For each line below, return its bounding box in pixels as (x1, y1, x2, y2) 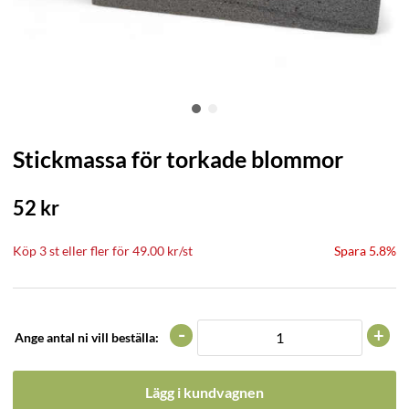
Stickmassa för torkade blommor (13, 144, 343, 173)
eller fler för (59, 242, 132, 258)
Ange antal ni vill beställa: (15, 330, 159, 346)
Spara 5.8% (334, 242, 396, 258)
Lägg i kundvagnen (145, 383, 264, 401)
